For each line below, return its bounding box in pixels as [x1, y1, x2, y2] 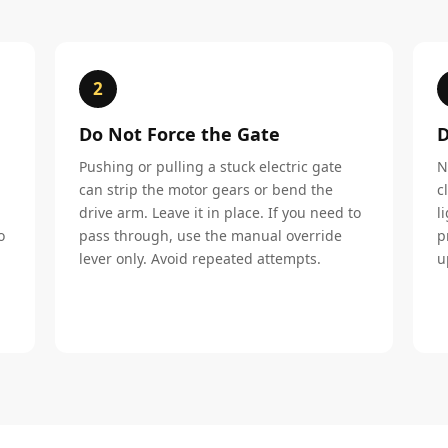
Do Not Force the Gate [79, 122, 281, 146]
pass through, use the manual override [79, 226, 343, 245]
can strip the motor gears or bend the [79, 180, 334, 199]
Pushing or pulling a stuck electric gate [79, 157, 343, 176]
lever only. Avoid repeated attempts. [79, 249, 322, 268]
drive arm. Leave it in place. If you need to [79, 203, 362, 222]
